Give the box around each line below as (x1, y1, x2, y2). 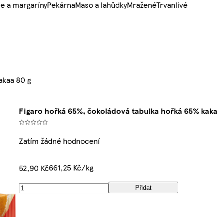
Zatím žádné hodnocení (18, 135, 100, 147)
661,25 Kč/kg (48, 162, 93, 173)
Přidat (135, 184, 152, 191)
